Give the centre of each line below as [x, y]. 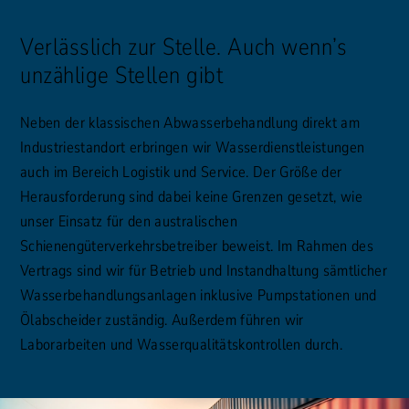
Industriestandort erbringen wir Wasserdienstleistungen [193, 147]
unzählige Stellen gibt [122, 75]
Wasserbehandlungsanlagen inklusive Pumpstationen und [199, 295]
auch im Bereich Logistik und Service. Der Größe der [181, 172]
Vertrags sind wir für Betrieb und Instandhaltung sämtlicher [204, 270]
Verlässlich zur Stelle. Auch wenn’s [184, 47]
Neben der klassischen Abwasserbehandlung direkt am [190, 122]
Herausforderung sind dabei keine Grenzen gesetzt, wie [192, 196]
